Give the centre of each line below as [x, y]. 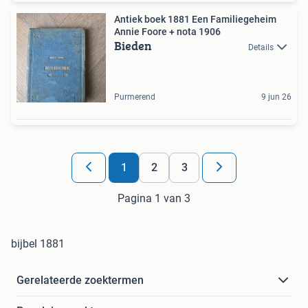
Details [261, 48]
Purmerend [135, 97]
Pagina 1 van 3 [154, 199]
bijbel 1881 [38, 244]
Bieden [133, 46]
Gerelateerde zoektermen [80, 280]
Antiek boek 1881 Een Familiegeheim [195, 20]
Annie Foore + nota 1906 [167, 32]
